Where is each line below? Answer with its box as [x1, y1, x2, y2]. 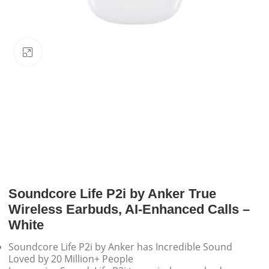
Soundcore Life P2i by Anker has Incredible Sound [8, 240, 233, 253]
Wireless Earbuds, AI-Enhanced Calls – [8, 202, 250, 217]
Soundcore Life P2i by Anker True [8, 186, 217, 202]
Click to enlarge [41, 47, 106, 57]
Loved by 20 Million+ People [8, 252, 134, 265]
